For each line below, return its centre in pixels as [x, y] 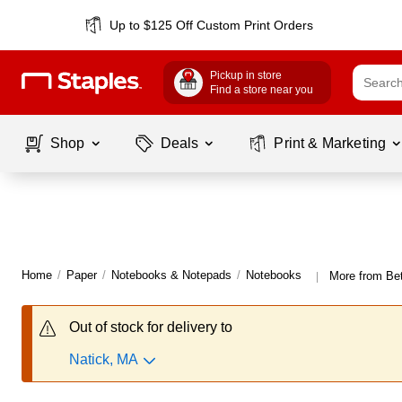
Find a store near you [262, 90]
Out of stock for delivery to [151, 327]
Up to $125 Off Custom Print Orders [212, 25]
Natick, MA [104, 359]
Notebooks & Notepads [171, 275]
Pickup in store [246, 75]
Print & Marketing [330, 143]
